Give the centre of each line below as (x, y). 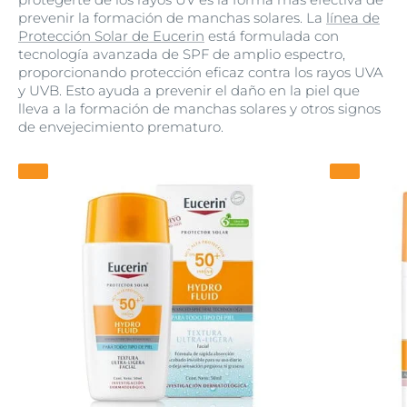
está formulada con (272, 36)
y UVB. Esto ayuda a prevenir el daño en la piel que (189, 90)
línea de (353, 18)
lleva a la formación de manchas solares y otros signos (199, 109)
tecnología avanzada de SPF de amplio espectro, (182, 54)
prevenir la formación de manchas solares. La (172, 18)
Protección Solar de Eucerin (111, 36)
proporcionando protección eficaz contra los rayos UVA (201, 72)
